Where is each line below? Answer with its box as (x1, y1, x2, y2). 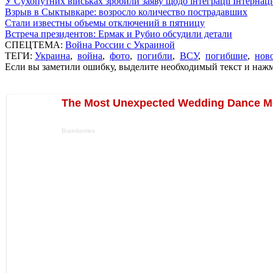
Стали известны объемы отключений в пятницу (5, 17, 205, 28)
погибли (137, 50, 172, 61)
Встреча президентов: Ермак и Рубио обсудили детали (5, 28, 232, 39)
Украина (35, 50, 70, 61)
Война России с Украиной (65, 39, 175, 50)
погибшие (205, 50, 247, 61)
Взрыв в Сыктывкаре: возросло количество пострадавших (5, 6, 247, 17)
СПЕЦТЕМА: (5, 39, 65, 50)
